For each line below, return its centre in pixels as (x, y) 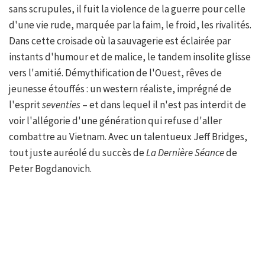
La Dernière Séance (185, 153)
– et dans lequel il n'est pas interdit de (163, 105)
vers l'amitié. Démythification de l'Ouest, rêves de (115, 73)
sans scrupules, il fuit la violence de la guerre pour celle (127, 9)
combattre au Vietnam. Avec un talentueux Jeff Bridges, (128, 137)
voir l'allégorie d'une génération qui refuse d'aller (115, 121)
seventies (61, 105)
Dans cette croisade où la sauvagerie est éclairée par (120, 41)
